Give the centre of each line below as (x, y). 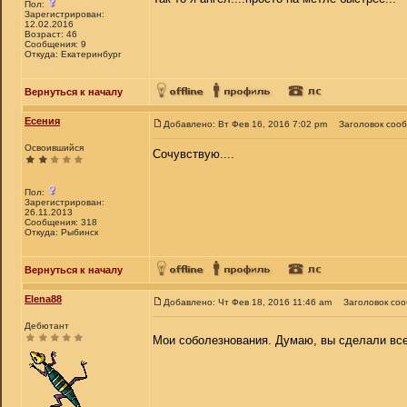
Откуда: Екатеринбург (73, 54)
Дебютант (47, 326)
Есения (42, 121)
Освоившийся (54, 148)
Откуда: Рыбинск (61, 232)
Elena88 (43, 299)
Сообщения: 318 (61, 222)
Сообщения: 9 (55, 44)
